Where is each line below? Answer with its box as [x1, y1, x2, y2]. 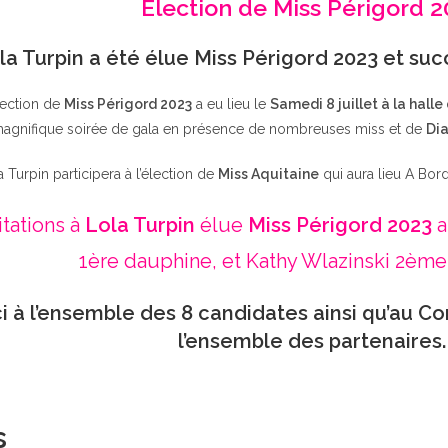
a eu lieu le [191, 96, 270, 112]
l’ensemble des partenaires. [177, 329, 446, 353]
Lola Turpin [84, 213, 195, 237]
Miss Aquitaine [218, 166, 320, 182]
